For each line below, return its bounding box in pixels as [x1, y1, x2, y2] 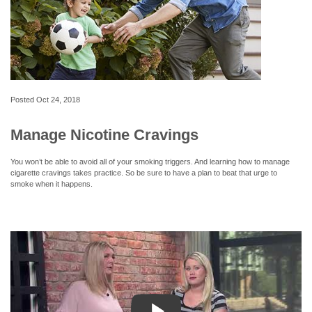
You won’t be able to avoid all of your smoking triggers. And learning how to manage [10, 157, 290, 166]
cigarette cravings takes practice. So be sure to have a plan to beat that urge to [10, 169, 277, 177]
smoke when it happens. [10, 180, 93, 188]
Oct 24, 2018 [36, 95, 80, 104]
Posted [10, 95, 36, 104]
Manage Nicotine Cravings [10, 126, 198, 143]
